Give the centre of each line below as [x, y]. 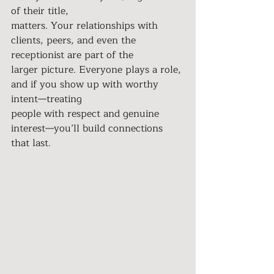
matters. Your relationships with [86, 26]
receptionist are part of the [72, 55]
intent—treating [46, 99]
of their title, [40, 11]
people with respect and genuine [87, 114]
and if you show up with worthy [86, 84]
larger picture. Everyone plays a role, [98, 70]
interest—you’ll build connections [88, 128]
